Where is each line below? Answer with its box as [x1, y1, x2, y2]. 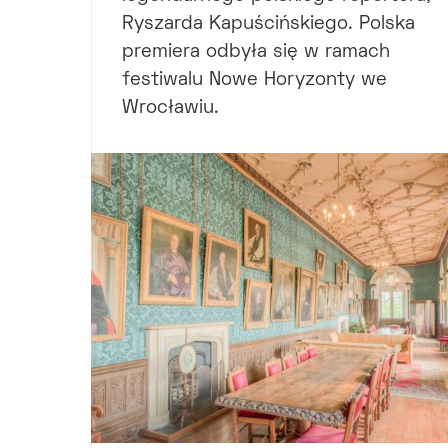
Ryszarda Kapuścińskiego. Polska [122, 15, 415, 33]
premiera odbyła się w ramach [122, 43, 390, 61]
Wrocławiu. [122, 99, 219, 117]
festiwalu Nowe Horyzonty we [122, 71, 387, 89]
